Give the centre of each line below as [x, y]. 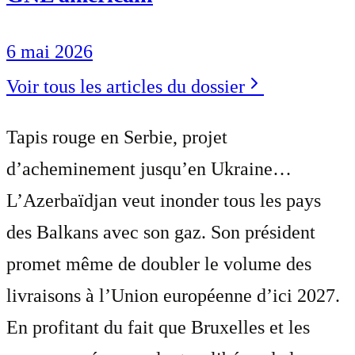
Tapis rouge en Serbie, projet [117, 137]
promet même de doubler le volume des [159, 263]
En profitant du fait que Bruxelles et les [158, 327]
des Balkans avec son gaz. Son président [161, 232]
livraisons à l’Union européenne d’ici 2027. [173, 295]
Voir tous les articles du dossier [126, 86]
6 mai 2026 [50, 51]
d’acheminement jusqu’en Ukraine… [149, 168]
